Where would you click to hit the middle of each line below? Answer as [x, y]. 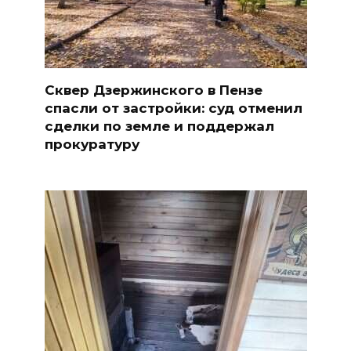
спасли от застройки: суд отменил [173, 108]
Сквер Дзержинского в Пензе [153, 90]
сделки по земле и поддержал [159, 126]
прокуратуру [92, 144]
